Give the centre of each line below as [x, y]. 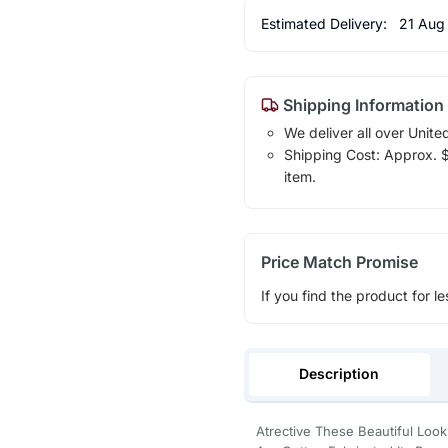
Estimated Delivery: [325, 23]
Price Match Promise [339, 261]
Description [339, 373]
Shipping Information [361, 104]
